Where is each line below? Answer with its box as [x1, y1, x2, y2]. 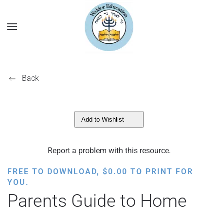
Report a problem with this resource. [47, 146, 171, 155]
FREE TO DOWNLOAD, [7, 167, 103, 176]
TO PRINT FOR [127, 167, 193, 176]
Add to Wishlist [81, 116, 124, 123]
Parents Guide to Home [7, 191, 187, 211]
